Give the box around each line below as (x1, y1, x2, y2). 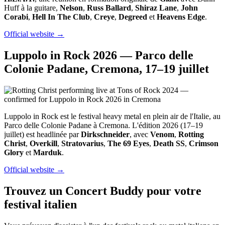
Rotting (178, 130, 204, 139)
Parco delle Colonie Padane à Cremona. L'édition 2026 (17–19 (4, 121, 203, 130)
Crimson (189, 139, 218, 148)
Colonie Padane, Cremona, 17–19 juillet (4, 62, 209, 75)
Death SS (153, 139, 185, 148)
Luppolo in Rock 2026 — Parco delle (4, 48, 193, 62)
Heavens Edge (157, 12, 205, 21)
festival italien (4, 197, 77, 211)
